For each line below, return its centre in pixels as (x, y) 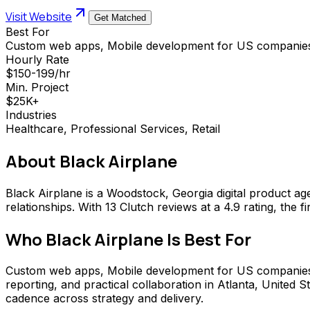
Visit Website (39, 16)
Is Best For (207, 239)
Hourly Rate (37, 59)
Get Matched (120, 17)
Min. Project (37, 87)
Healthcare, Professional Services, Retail (113, 128)
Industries (31, 115)
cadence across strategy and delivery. (104, 299)
